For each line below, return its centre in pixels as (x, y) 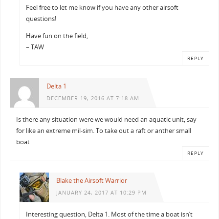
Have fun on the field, (57, 36)
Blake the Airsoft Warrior (91, 181)
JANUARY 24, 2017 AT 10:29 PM (101, 193)
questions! (41, 19)
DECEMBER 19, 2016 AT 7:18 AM (93, 98)
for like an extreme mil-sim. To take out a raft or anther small (104, 131)
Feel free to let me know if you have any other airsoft (102, 7)
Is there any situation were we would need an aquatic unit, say (107, 120)
